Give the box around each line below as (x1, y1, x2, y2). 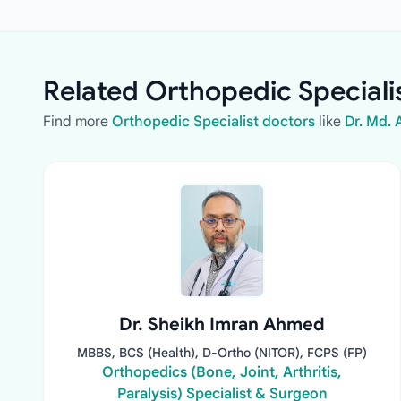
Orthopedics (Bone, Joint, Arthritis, (102, 363, 342, 381)
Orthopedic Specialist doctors (112, 113, 315, 131)
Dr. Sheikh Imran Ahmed (119, 313, 325, 336)
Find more (43, 113, 112, 131)
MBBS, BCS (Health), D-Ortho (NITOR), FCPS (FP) (77, 345, 367, 361)
